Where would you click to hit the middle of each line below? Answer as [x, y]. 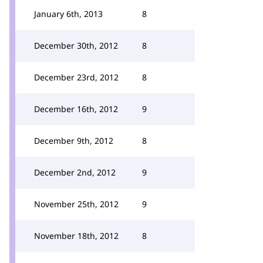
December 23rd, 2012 [76, 77]
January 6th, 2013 [68, 14]
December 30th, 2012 [76, 45]
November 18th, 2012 [76, 236]
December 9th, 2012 [74, 141]
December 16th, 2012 [76, 109]
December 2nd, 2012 [75, 172]
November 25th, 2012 [76, 204]
